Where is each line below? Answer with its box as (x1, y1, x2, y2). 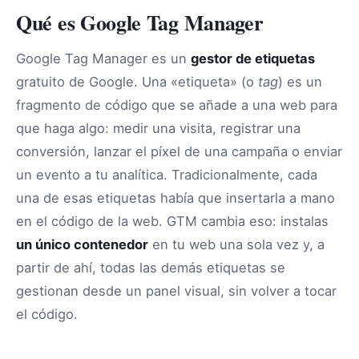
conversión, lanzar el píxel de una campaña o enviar (16, 143, 342, 159)
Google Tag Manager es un (16, 50, 191, 67)
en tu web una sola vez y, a (148, 236, 325, 252)
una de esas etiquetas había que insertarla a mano (16, 189, 335, 206)
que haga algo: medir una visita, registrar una (16, 119, 301, 136)
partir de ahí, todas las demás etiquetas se (16, 259, 285, 276)
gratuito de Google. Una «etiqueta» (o (16, 73, 258, 90)
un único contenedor (16, 236, 148, 252)
